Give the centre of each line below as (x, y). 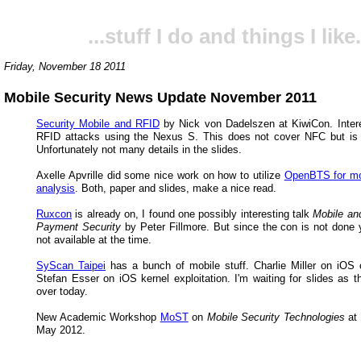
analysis (56, 188)
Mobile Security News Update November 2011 (160, 97)
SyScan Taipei (71, 265)
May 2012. (61, 330)
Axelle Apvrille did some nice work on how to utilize (160, 175)
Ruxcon (54, 214)
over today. (62, 291)
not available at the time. (94, 239)
